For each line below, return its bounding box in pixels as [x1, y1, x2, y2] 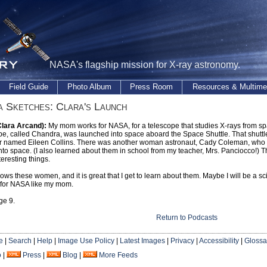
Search [8, 237, 32, 245]
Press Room [130, 82, 173, 91]
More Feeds [99, 251, 138, 259]
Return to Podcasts [156, 213, 218, 222]
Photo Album [67, 82, 111, 91]
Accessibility [199, 237, 239, 245]
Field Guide [9, 82, 48, 91]
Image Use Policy [58, 237, 114, 245]
